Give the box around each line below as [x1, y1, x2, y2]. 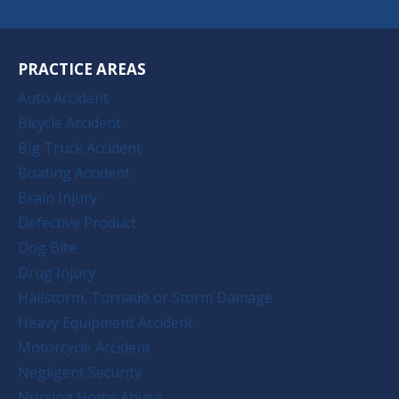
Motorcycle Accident [18, 337, 151, 357]
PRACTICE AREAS [18, 58, 146, 79]
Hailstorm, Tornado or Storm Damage [18, 287, 273, 307]
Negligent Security [18, 362, 142, 382]
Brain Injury [18, 187, 97, 208]
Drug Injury [18, 262, 95, 282]
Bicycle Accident [18, 112, 121, 133]
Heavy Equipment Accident [18, 312, 193, 332]
